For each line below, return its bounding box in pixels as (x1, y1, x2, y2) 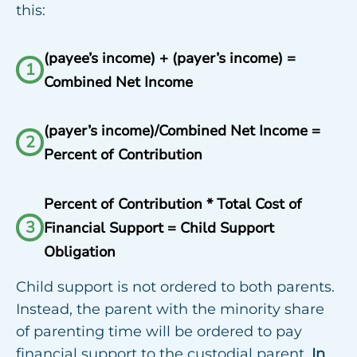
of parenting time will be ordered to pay (16, 322, 302, 340)
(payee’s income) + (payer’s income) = (44, 48, 296, 68)
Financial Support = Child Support (44, 218, 274, 237)
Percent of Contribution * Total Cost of (44, 194, 302, 214)
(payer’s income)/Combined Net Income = (44, 121, 320, 141)
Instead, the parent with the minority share (16, 300, 324, 318)
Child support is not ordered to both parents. (16, 277, 335, 296)
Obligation (44, 241, 116, 261)
